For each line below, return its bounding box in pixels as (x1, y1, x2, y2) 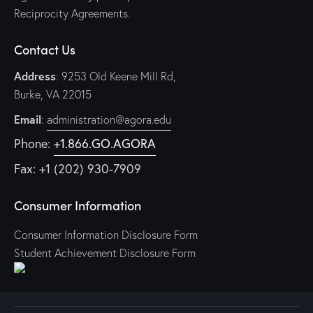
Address (14, 68, 56, 83)
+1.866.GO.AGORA (54, 135, 156, 152)
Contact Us (14, 41, 75, 59)
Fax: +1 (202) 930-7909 (14, 159, 141, 177)
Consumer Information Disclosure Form (14, 227, 198, 242)
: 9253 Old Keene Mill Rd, (56, 68, 176, 83)
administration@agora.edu (47, 112, 171, 126)
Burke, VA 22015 (14, 87, 92, 101)
